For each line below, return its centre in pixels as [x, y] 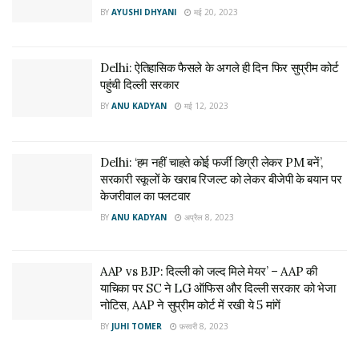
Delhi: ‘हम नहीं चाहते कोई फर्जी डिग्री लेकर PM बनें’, [212, 162]
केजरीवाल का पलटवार [146, 196]
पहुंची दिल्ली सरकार [140, 85]
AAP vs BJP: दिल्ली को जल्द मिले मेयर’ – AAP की [209, 271]
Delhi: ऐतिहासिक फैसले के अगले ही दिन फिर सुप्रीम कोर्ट [220, 68]
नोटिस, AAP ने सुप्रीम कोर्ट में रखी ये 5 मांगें [190, 305]
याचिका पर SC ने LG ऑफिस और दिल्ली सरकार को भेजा [218, 288]
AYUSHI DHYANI [144, 12]
